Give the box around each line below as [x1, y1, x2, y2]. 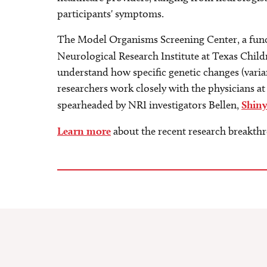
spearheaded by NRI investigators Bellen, [57, 98, 241, 111]
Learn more [57, 125, 111, 137]
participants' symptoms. [57, 7, 166, 20]
